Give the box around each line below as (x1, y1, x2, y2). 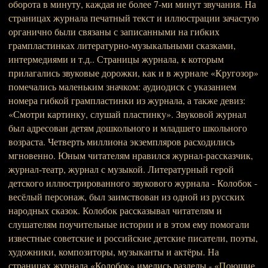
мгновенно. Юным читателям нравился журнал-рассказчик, (8, 149, 253, 162)
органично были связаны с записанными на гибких (8, 25, 220, 38)
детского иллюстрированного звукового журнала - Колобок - (8, 176, 257, 189)
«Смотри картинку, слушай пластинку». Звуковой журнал (8, 108, 246, 120)
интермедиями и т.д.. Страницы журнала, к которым (8, 53, 224, 65)
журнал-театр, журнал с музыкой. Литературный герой (8, 163, 234, 175)
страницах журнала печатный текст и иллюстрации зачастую (8, 11, 259, 24)
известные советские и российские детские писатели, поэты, (8, 232, 258, 244)
